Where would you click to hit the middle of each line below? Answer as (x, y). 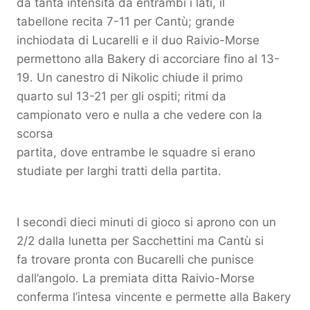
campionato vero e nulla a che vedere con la (139, 115)
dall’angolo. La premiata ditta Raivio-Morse (136, 279)
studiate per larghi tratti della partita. (119, 171)
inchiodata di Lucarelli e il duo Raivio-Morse (138, 40)
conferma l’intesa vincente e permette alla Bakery (154, 297)
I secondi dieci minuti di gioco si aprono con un (146, 222)
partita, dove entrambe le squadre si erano (136, 153)
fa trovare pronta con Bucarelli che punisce (135, 260)
